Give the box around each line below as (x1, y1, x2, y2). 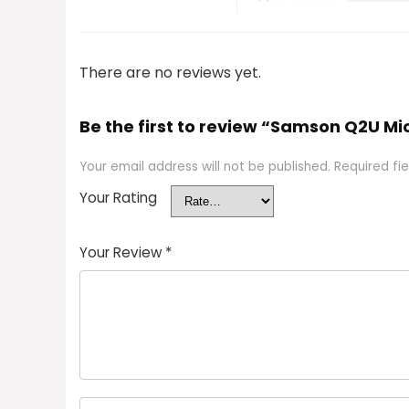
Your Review (79, 243, 165, 262)
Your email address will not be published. (79, 158, 330, 175)
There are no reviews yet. (79, 62, 261, 83)
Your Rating (79, 188, 157, 207)
